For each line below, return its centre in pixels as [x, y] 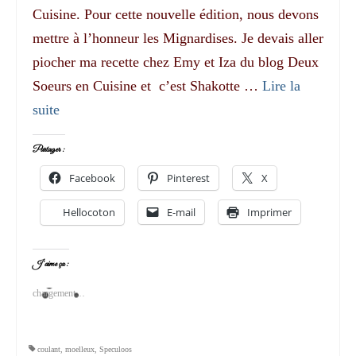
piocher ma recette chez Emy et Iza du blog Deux [176, 62]
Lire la [281, 85]
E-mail [181, 212]
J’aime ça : [51, 264]
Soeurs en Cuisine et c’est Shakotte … [147, 85]
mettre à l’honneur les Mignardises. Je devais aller [178, 38]
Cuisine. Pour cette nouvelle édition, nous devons [176, 14]
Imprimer [269, 212]
